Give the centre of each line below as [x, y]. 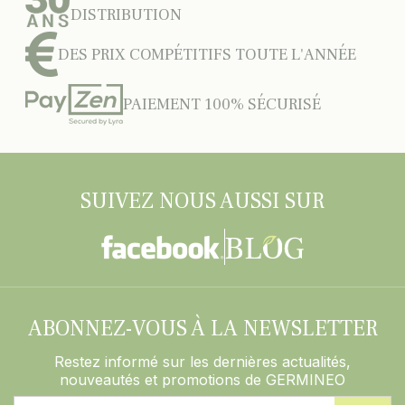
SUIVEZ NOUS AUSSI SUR [202, 201]
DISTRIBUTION [126, 15]
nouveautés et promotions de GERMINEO [202, 380]
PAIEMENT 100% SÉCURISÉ [222, 104]
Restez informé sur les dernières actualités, [202, 362]
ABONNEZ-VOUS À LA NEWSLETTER [202, 329]
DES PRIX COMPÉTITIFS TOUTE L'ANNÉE [207, 54]
